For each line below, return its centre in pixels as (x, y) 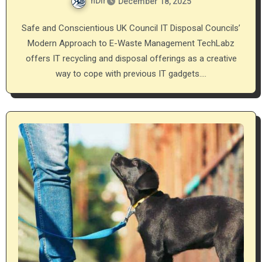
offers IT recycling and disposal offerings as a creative (131, 58)
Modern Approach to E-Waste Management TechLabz (131, 43)
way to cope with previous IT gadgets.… (131, 73)
